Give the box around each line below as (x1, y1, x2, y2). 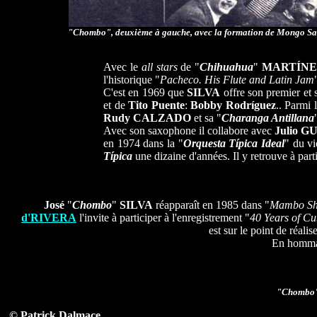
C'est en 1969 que (103, 86, 188, 98)
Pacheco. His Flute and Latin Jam (160, 74, 314, 86)
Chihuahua (200, 61, 254, 73)
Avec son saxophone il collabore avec (103, 125, 275, 137)
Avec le (103, 61, 142, 73)
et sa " (191, 112, 221, 124)
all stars (141, 61, 181, 73)
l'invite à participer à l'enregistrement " (76, 212, 250, 224)
